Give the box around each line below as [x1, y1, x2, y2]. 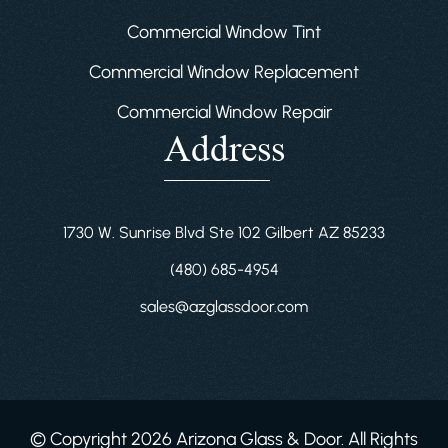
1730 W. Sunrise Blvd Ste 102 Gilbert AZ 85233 [63, 223, 385, 243]
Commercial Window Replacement [89, 61, 359, 84]
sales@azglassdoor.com [140, 297, 308, 317]
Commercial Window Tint [127, 21, 321, 44]
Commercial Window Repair [116, 101, 332, 124]
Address [163, 128, 285, 171]
